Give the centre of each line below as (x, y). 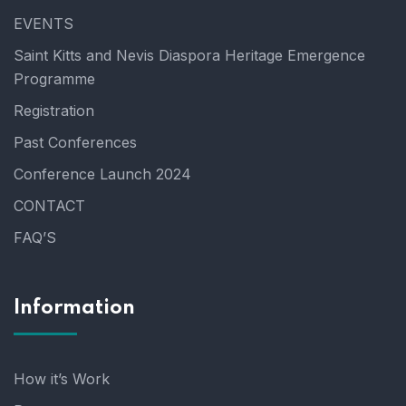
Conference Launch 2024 (102, 174)
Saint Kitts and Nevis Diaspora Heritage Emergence (189, 55)
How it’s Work (62, 379)
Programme (54, 79)
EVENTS (43, 24)
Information (74, 308)
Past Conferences (75, 142)
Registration (54, 111)
